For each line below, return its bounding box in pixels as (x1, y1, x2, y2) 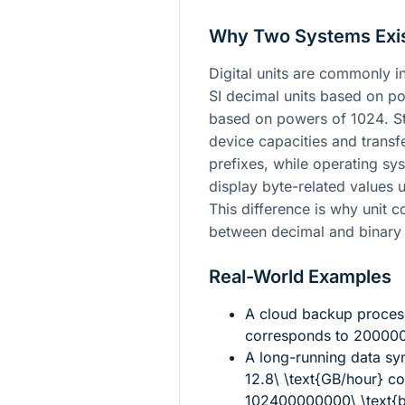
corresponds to (245, 325, 353, 344)
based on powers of (209, 108, 351, 127)
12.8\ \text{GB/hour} (245, 369, 383, 388)
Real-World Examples (209, 265, 391, 287)
